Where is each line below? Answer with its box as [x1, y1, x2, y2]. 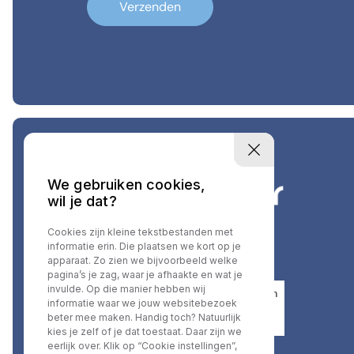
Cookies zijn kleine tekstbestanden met [47, 226, 233, 239]
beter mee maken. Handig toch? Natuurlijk [47, 311, 241, 324]
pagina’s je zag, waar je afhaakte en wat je [47, 269, 243, 281]
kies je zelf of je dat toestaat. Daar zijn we [47, 326, 242, 338]
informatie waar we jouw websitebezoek [47, 297, 237, 310]
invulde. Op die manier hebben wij [47, 283, 205, 296]
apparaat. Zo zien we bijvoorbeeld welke [47, 254, 238, 267]
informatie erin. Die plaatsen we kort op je [47, 240, 241, 253]
